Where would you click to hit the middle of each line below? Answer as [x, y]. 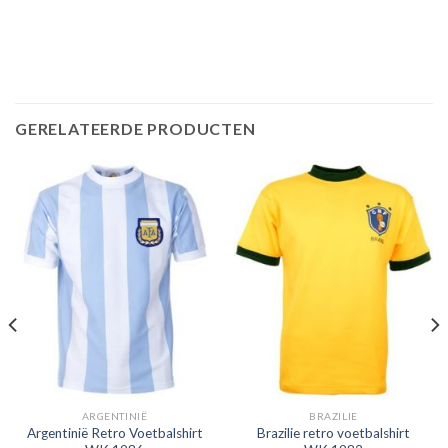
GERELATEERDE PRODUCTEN [135, 128]
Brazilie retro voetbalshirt [333, 432]
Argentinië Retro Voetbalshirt [114, 432]
